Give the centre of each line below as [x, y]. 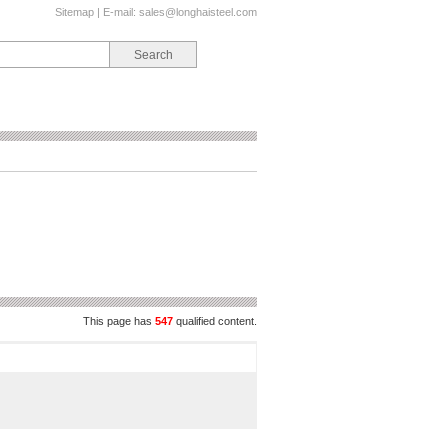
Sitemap [74, 12]
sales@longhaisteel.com [198, 12]
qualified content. [216, 321]
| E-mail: [116, 12]
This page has [117, 321]
